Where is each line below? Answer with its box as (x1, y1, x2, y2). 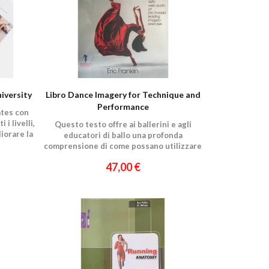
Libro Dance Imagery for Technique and (45, 89, 201, 100)
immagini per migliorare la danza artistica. (43, 152, 203, 162)
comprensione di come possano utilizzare (44, 141, 202, 151)
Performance (97, 101, 149, 112)
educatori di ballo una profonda (63, 130, 183, 140)
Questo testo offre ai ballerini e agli (54, 119, 192, 129)
